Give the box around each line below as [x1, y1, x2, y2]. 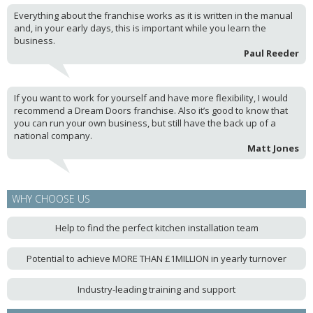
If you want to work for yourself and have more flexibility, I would [14, 92, 288, 104]
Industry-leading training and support [78, 283, 235, 296]
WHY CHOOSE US [12, 192, 90, 205]
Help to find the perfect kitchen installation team [54, 221, 259, 234]
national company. [14, 129, 92, 142]
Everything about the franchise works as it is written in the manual [14, 9, 293, 22]
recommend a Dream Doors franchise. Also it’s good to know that [14, 104, 288, 117]
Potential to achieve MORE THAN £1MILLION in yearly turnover [27, 252, 286, 265]
